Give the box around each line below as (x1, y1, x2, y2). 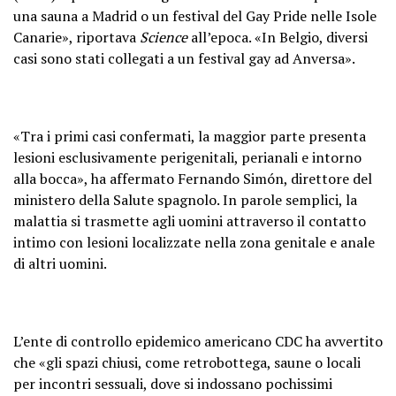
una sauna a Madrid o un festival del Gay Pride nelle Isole (13, 5, 377, 26)
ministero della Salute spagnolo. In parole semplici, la (13, 189, 357, 209)
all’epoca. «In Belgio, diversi (187, 27, 368, 47)
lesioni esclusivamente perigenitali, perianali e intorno (13, 147, 362, 167)
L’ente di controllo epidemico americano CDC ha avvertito (13, 331, 383, 351)
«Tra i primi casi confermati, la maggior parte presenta (13, 126, 366, 146)
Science (140, 27, 187, 47)
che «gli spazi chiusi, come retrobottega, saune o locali (13, 352, 361, 372)
